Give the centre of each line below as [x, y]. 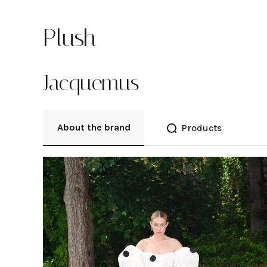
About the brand [94, 127]
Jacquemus [91, 83]
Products [201, 128]
